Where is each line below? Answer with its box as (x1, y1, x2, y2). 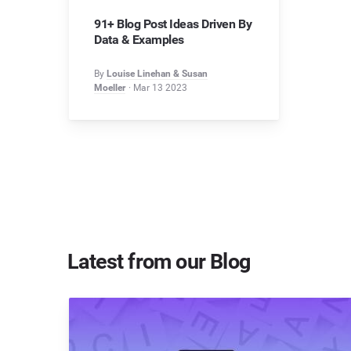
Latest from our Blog (67, 249, 250, 275)
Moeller (94, 81, 125, 93)
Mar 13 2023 (133, 81, 188, 93)
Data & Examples (94, 31, 184, 47)
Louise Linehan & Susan (107, 67, 208, 79)
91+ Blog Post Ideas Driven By (94, 16, 252, 31)
